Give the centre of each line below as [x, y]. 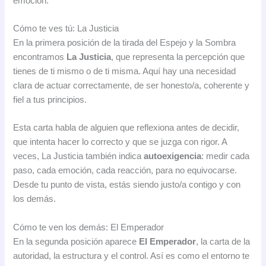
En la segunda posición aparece [76, 241]
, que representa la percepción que [178, 57]
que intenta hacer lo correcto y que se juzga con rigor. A [120, 142]
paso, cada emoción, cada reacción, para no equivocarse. [125, 171]
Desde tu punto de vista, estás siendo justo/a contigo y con [127, 185]
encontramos [40, 57]
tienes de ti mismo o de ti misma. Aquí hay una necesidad [125, 72]
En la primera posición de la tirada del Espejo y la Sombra [125, 43]
